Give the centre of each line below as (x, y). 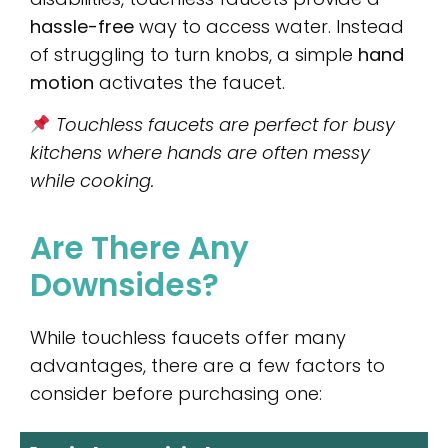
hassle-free (82, 27)
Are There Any (139, 247)
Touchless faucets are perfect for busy (225, 125)
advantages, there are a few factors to (207, 365)
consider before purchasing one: (176, 393)
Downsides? (124, 284)
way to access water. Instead (269, 27)
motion (62, 83)
